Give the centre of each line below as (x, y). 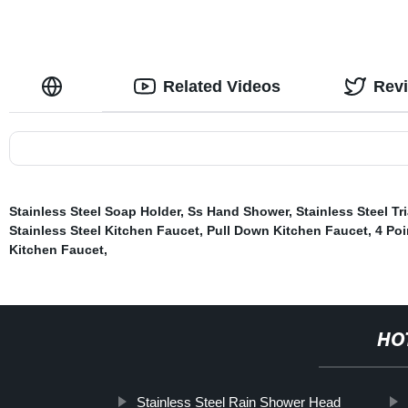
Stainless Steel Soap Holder (94, 211)
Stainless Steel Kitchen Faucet (104, 230)
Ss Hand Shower (238, 211)
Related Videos (221, 86)
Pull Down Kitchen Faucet (287, 230)
